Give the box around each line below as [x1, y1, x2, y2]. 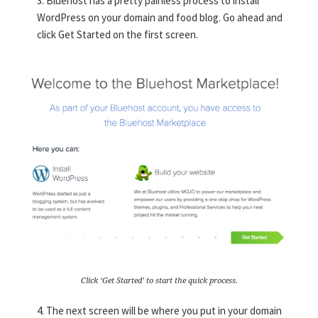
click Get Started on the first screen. [37, 28, 199, 42]
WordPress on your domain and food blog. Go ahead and [37, 11, 283, 25]
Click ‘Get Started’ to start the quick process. [80, 275, 238, 285]
